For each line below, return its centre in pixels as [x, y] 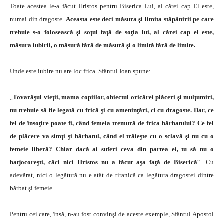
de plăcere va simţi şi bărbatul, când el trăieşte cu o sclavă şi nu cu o [112, 136]
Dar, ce [203, 110]
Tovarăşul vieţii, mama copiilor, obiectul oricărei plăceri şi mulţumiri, [113, 97]
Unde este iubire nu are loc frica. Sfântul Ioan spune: [80, 71]
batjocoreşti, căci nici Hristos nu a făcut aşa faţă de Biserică [104, 162]
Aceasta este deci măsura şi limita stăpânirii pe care [140, 19]
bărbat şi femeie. [32, 188]
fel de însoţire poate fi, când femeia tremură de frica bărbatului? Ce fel [112, 123]
